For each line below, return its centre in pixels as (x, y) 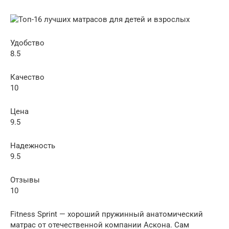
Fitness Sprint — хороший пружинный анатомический (107, 214)
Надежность (33, 145)
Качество (27, 77)
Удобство (27, 43)
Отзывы (25, 180)
